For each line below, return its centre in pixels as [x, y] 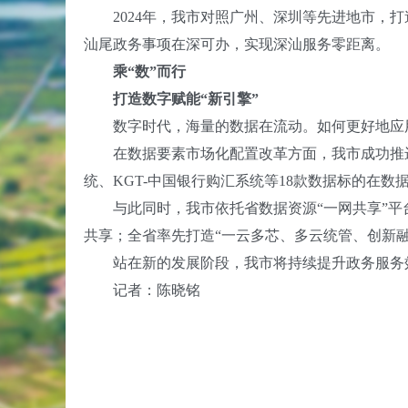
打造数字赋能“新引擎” [171, 99]
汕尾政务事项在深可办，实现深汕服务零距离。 [237, 44]
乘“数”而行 [135, 71]
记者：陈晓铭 [142, 290]
